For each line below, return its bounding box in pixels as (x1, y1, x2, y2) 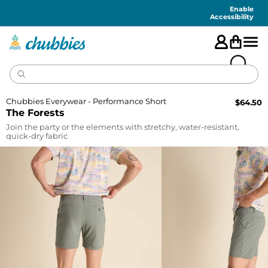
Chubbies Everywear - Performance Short (6, 96, 166, 106)
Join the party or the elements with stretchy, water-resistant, (6, 122, 239, 132)
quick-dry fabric (6, 131, 68, 141)
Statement (68, 1, 113, 12)
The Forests (6, 107, 65, 118)
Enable (230, 5, 254, 13)
